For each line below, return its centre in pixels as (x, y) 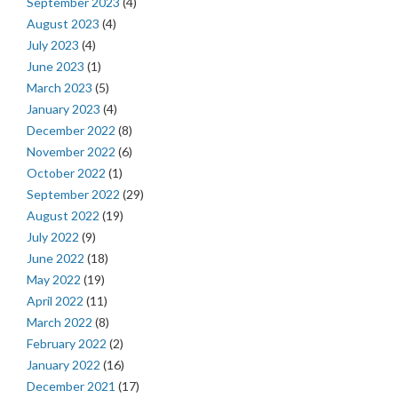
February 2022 (67, 344)
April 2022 (55, 301)
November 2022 (71, 152)
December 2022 (71, 131)
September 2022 (73, 195)
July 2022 (53, 237)
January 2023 (64, 109)
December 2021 (71, 386)
